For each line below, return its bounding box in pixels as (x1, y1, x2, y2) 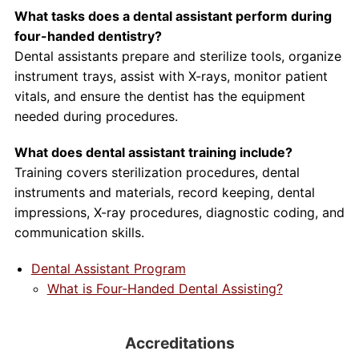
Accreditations (124, 333, 235, 353)
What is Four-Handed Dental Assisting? (46, 280, 283, 296)
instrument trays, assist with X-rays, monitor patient (14, 68, 328, 84)
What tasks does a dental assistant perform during (14, 8, 332, 24)
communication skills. (14, 224, 144, 240)
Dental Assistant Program (30, 260, 186, 276)
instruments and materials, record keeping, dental (14, 184, 315, 200)
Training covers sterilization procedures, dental (14, 164, 300, 180)
